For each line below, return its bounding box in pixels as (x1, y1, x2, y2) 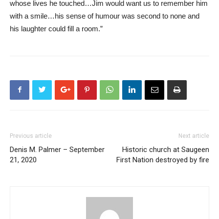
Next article (178, 132, 209, 139)
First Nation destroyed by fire (116, 155, 209, 164)
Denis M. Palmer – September (10, 145, 105, 154)
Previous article (10, 132, 52, 139)
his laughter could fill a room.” (10, 24, 103, 33)
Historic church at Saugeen (122, 145, 209, 154)
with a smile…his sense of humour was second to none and (10, 11, 199, 20)
